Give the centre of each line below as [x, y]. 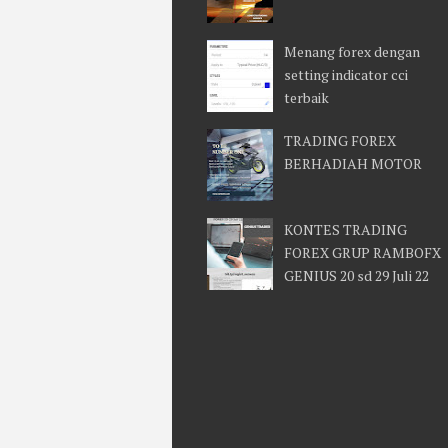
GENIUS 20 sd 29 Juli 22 [356, 275]
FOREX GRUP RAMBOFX [362, 252]
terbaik [306, 97]
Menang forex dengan [352, 51]
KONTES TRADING [345, 229]
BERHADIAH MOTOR [353, 163]
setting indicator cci [346, 74]
